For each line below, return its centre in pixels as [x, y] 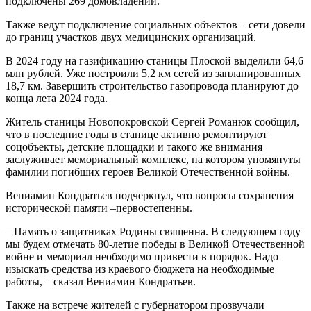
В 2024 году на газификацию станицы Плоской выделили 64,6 [154, 61]
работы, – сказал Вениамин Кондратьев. [101, 281]
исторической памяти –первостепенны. [99, 208]
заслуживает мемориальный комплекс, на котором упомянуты [153, 159]
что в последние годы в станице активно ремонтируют [136, 134]
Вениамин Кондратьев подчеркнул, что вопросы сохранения [150, 195]
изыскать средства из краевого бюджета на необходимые [140, 269]
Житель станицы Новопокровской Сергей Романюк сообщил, [152, 122]
